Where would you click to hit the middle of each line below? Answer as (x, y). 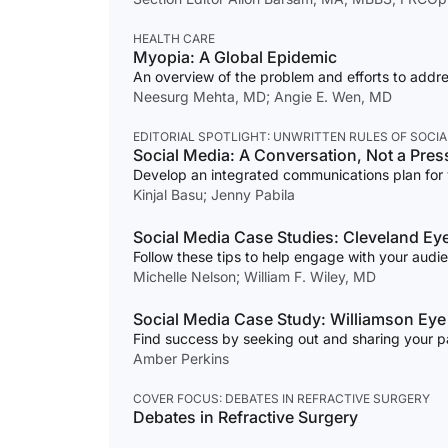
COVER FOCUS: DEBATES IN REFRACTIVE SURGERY (281, 399)
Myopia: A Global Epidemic (235, 57)
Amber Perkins (181, 359)
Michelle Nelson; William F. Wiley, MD (254, 277)
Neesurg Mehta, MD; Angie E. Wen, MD (262, 97)
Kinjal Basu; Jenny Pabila (214, 195)
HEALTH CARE (174, 39)
